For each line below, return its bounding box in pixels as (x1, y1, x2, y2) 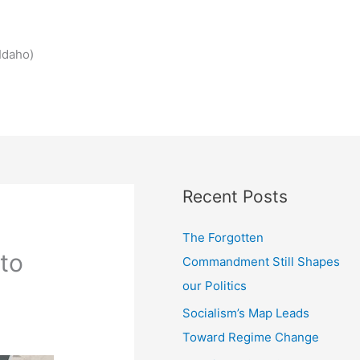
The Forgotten (182, 230, 264, 245)
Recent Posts (182, 186, 288, 207)
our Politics (182, 278, 247, 293)
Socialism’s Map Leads (182, 305, 310, 321)
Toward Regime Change (182, 329, 320, 345)
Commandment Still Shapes (182, 254, 341, 269)
